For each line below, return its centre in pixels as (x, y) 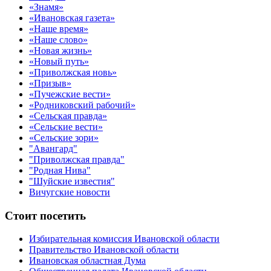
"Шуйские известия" (72, 181)
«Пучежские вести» (70, 94)
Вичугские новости (70, 192)
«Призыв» (50, 83)
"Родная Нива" (60, 170)
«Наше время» (59, 29)
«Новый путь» (59, 61)
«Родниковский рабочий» (82, 105)
